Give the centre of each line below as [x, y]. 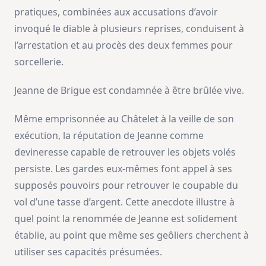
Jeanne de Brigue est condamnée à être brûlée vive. [129, 90]
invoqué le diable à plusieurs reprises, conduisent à [129, 28]
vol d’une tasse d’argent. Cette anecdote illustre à [124, 202]
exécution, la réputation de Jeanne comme [109, 135]
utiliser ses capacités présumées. [88, 252]
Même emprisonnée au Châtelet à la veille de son [124, 119]
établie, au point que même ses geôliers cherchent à [132, 235]
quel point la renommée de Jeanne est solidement [126, 218]
